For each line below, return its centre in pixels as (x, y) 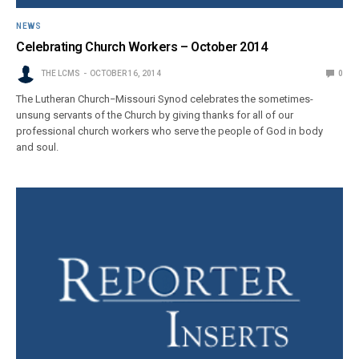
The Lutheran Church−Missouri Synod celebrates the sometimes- (165, 99)
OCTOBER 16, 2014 (125, 73)
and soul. (38, 147)
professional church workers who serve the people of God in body (170, 131)
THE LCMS (61, 73)
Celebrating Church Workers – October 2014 (142, 46)
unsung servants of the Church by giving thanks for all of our (155, 115)
